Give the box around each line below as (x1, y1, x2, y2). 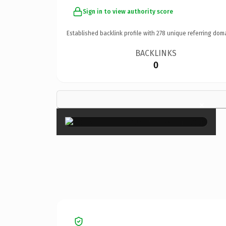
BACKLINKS (135, 48, 177, 58)
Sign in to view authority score (83, 8, 173, 15)
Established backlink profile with (67, 29, 156, 37)
